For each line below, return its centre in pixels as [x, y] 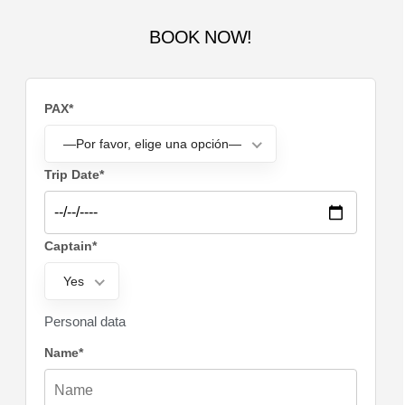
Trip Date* [74, 174]
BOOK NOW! [201, 37]
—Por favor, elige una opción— [152, 143]
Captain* [71, 245]
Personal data [85, 321]
